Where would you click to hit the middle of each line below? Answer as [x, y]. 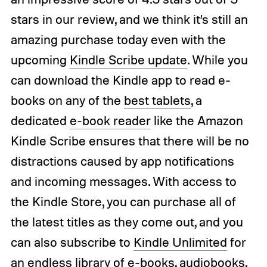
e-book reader [110, 121]
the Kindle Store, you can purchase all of [123, 202]
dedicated [40, 121]
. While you [217, 60]
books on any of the [67, 100]
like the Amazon [197, 121]
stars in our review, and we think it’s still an [129, 19]
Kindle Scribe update [128, 60]
